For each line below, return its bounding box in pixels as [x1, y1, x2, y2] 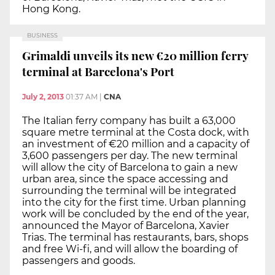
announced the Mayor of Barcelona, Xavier [22, 220, 229, 232]
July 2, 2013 [22, 92, 64, 102]
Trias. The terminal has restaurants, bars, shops [22, 231, 249, 244]
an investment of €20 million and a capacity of [22, 138, 249, 150]
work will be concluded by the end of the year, [22, 208, 249, 220]
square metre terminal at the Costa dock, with [22, 126, 249, 139]
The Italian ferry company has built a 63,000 [22, 115, 236, 127]
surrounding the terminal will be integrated [22, 185, 236, 197]
